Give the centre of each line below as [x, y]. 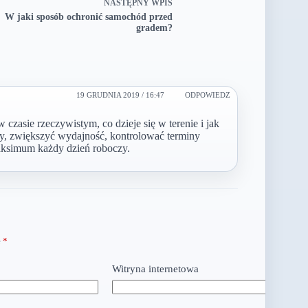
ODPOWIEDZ [207, 95]
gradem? [154, 28]
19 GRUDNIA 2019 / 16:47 [120, 95]
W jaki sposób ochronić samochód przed [88, 17]
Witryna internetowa [155, 268]
